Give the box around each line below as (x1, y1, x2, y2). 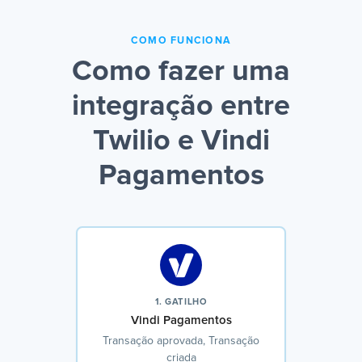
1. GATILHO (154, 297, 208, 307)
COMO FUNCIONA (130, 36, 232, 47)
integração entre (72, 92, 290, 122)
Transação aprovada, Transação (103, 335, 259, 347)
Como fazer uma (72, 57, 290, 87)
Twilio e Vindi (92, 127, 270, 157)
